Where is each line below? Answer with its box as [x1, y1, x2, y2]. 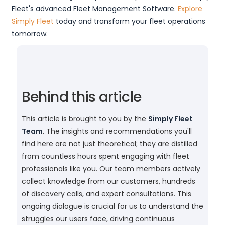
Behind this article [21, 87, 141, 107]
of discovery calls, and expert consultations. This [21, 189, 191, 199]
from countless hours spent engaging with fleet [21, 151, 189, 162]
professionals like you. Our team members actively [21, 164, 200, 174]
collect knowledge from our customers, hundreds [21, 176, 195, 187]
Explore [177, 4, 202, 14]
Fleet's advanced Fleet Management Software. [11, 4, 178, 14]
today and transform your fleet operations [53, 16, 205, 27]
